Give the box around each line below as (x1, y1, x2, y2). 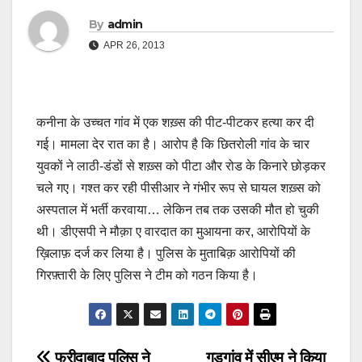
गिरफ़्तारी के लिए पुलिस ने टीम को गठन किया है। (36, 268, 258, 283)
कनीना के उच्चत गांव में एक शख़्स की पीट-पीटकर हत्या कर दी (36, 116, 314, 130)
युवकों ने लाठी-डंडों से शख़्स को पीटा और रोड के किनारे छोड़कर (36, 159, 326, 174)
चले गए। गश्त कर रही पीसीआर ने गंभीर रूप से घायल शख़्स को (36, 181, 321, 196)
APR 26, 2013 (102, 39, 165, 51)
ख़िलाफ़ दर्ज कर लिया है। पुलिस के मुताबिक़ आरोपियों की (36, 246, 296, 261)
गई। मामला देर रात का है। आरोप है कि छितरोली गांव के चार (36, 137, 309, 152)
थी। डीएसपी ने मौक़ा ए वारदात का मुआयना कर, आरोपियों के (36, 225, 310, 239)
